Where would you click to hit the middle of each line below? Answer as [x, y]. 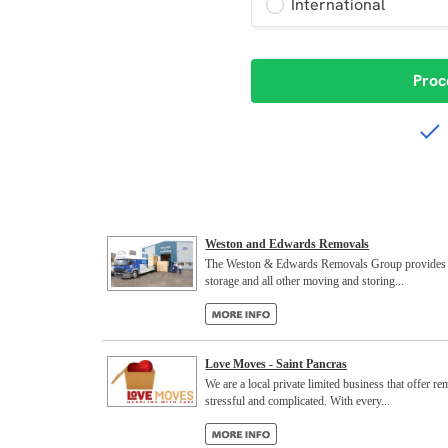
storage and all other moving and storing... [305, 281]
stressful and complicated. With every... [298, 401]
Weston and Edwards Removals [287, 244]
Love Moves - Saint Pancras [276, 364]
